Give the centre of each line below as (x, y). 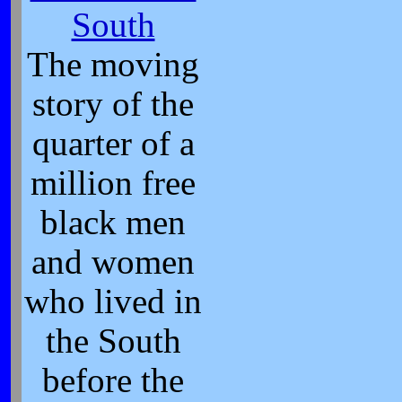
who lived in (113, 301)
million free (113, 183)
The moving (113, 65)
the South (113, 341)
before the (113, 380)
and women (113, 262)
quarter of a (113, 144)
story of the (113, 104)
